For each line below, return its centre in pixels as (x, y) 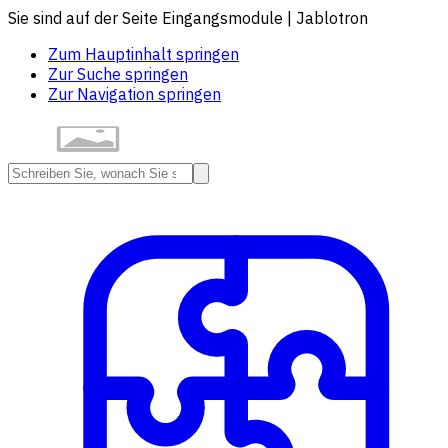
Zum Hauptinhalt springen (143, 54)
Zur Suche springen (118, 74)
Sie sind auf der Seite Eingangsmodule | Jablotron (188, 18)
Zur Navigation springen (134, 94)
